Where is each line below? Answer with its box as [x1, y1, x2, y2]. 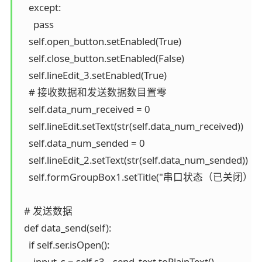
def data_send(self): [19, 220, 111, 235]
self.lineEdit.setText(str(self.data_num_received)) [19, 119, 243, 133]
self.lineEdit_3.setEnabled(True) [19, 68, 167, 82]
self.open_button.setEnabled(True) [19, 34, 181, 48]
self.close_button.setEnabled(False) [19, 51, 184, 65]
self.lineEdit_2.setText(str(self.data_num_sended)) [19, 153, 248, 167]
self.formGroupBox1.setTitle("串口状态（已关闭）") [19, 170, 260, 184]
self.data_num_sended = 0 [19, 136, 145, 150]
